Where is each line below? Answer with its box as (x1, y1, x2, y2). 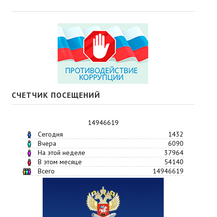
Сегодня (37, 129, 63, 139)
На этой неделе (37, 148, 85, 157)
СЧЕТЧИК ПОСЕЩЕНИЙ (12, 90, 100, 100)
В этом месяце (37, 157, 82, 166)
